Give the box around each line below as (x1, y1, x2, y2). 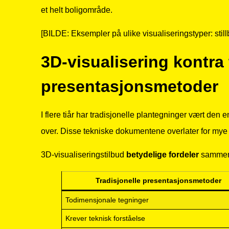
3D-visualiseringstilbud (41, 150, 126, 159)
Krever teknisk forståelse (65, 214, 146, 223)
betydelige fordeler (126, 150, 199, 159)
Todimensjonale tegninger (65, 196, 149, 204)
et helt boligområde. (41, 5, 112, 14)
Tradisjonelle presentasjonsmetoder (96, 176, 221, 185)
